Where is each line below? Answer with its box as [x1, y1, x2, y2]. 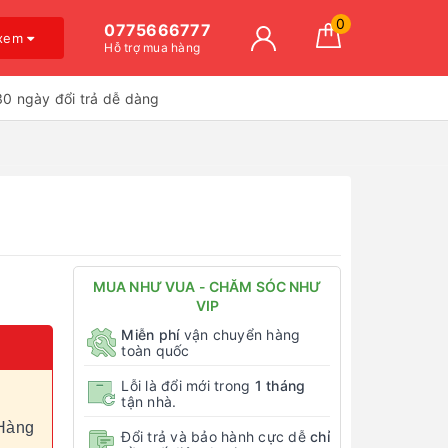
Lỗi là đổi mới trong [121, 376, 255, 394]
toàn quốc [121, 341, 190, 359]
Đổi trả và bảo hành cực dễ [121, 427, 311, 445]
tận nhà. [121, 392, 177, 410]
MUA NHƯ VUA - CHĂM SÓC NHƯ [92, 278, 322, 295]
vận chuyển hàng [179, 325, 301, 343]
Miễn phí [121, 325, 180, 343]
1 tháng [254, 376, 306, 394]
